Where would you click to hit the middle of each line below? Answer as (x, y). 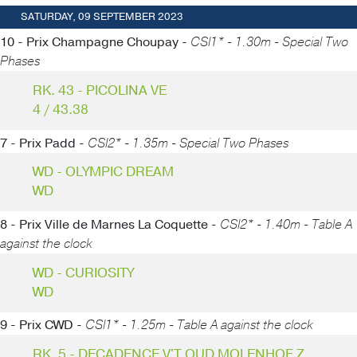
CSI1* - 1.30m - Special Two (269, 43)
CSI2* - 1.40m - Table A (286, 224)
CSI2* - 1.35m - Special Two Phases (188, 143)
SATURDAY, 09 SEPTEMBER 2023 (102, 17)
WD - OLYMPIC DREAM (103, 172)
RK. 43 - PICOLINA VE (99, 90)
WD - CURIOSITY (83, 273)
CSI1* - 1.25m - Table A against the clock (199, 326)
